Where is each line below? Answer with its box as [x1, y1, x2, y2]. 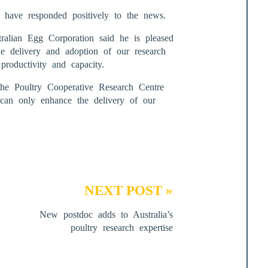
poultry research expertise [70, 223, 173, 233]
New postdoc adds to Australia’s [39, 209, 173, 220]
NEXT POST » [84, 183, 173, 198]
